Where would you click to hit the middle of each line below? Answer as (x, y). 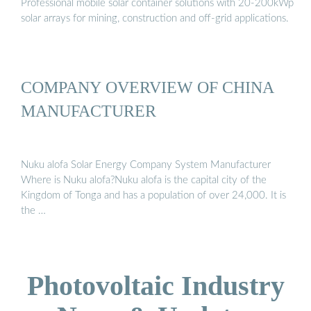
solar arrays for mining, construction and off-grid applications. (155, 19)
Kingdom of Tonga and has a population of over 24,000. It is (153, 195)
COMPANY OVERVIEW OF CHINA (148, 87)
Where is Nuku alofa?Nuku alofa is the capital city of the (144, 180)
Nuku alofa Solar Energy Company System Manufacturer (146, 165)
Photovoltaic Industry (155, 285)
